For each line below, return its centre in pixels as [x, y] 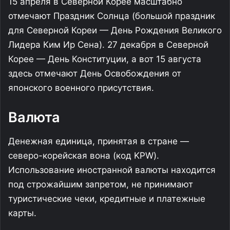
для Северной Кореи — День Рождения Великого [115, 30]
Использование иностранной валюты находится [112, 170]
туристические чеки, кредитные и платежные [107, 198]
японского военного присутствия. [81, 88]
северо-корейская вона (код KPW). [84, 155]
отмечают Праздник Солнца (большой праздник [112, 16]
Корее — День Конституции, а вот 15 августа [105, 59]
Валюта [34, 117]
